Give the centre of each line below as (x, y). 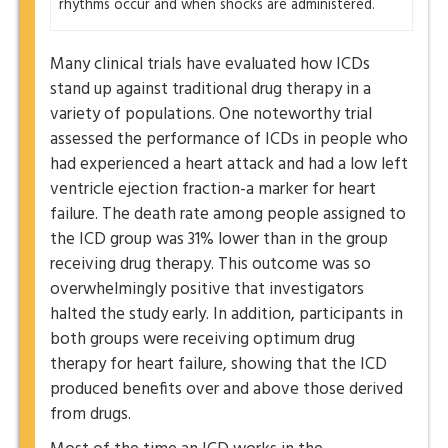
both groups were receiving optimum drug (202, 339)
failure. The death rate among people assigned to (228, 214)
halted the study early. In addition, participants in (226, 314)
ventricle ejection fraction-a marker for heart (213, 189)
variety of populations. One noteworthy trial (211, 114)
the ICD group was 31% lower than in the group (219, 239)
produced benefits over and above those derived (226, 389)
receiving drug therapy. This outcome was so (210, 264)
